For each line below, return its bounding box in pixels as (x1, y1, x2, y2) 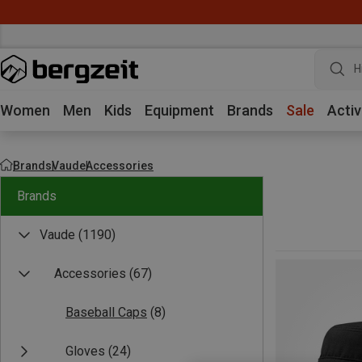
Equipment (145, 102, 214, 119)
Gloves (65, 343, 105, 359)
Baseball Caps (65, 305, 147, 320)
